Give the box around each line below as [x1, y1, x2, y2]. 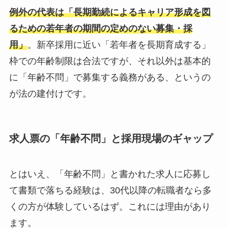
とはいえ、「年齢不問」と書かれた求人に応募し [9, 168, 211, 179]
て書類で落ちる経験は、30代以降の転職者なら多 [9, 185, 212, 195]
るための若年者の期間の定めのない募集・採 [9, 23, 192, 34]
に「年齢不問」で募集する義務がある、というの [9, 72, 211, 82]
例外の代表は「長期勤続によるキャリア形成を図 [9, 7, 211, 17]
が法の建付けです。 [9, 88, 92, 99]
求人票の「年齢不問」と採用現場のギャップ [9, 133, 213, 145]
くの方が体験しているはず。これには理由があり [9, 201, 211, 212]
